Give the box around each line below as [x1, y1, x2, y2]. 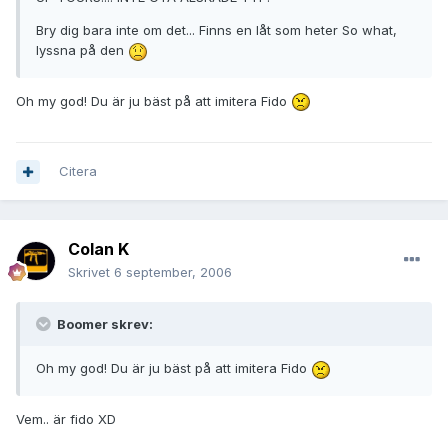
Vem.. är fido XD [16, 410, 116, 427]
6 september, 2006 [114, 264, 232, 281]
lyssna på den [36, 42, 128, 59]
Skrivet [68, 264, 114, 281]
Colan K [68, 239, 129, 260]
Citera [59, 163, 97, 180]
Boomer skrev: [54, 316, 153, 333]
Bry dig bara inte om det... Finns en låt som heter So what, [36, 22, 397, 39]
